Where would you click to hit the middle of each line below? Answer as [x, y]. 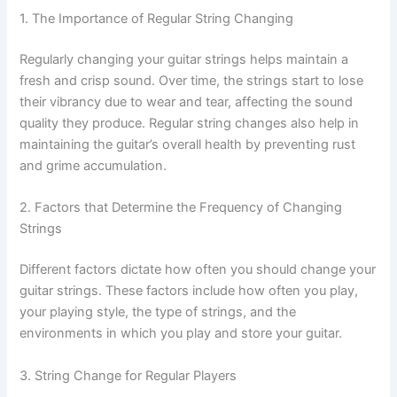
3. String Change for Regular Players [128, 375]
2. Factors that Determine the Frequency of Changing [181, 208]
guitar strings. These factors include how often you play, [189, 291]
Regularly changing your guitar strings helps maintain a [184, 60]
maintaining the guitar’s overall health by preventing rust [188, 145]
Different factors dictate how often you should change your [198, 270]
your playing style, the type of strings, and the [158, 312]
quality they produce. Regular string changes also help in [190, 124]
